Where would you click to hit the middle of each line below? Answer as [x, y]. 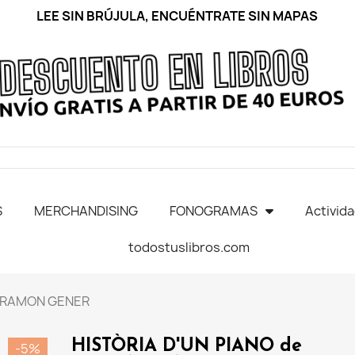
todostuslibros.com [189, 247]
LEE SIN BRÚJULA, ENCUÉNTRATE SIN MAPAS [177, 16]
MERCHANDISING [86, 210]
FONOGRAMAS [214, 210]
